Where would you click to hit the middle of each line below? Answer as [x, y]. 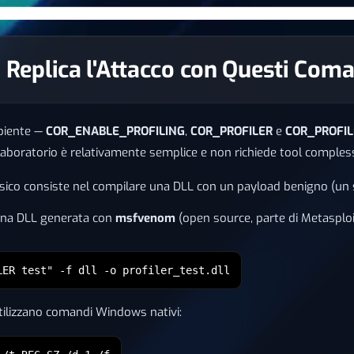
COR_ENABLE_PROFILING [115, 131]
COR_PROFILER [232, 131]
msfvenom [145, 218]
